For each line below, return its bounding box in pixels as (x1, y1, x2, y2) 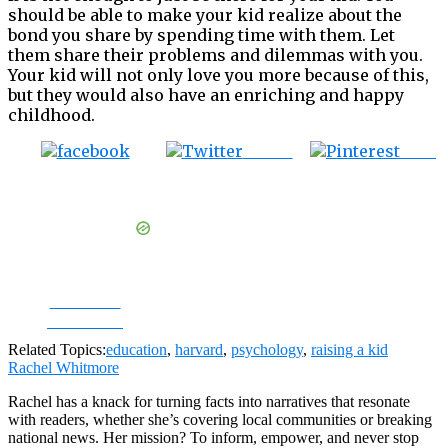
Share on (49, 290, 121, 311)
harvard (175, 340, 223, 358)
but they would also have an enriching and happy (8, 84, 404, 105)
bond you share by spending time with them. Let (8, 24, 395, 45)
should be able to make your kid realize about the (8, 4, 402, 25)
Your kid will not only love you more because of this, (8, 64, 429, 85)
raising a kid (311, 340, 388, 358)
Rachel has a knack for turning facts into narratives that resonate (8, 392, 410, 410)
